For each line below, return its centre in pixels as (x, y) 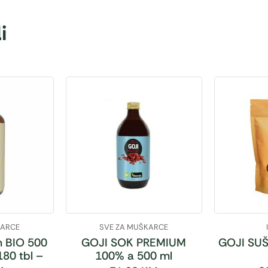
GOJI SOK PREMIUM (134, 242)
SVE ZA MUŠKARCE (134, 227)
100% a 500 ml (134, 255)
